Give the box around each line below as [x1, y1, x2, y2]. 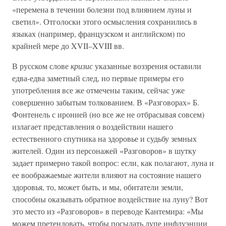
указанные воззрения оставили [93, 61, 201, 71]
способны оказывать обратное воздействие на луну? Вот [12, 194, 208, 204]
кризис [71, 61, 93, 71]
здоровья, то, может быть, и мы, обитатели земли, [12, 182, 183, 192]
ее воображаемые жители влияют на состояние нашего [12, 169, 201, 180]
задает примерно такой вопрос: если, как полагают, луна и [12, 157, 214, 168]
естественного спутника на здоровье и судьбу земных [12, 133, 197, 144]
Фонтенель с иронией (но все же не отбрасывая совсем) [12, 109, 204, 120]
